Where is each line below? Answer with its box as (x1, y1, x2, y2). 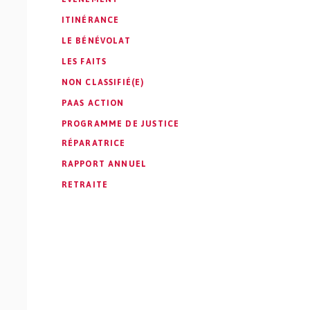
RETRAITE (61, 180, 109, 190)
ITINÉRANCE (61, 15, 120, 25)
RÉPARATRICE (61, 138, 126, 148)
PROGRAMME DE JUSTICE (61, 119, 180, 129)
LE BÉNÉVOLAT (61, 36, 131, 46)
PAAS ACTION (61, 98, 125, 108)
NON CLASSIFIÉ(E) (61, 77, 145, 87)
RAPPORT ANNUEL (61, 159, 147, 169)
